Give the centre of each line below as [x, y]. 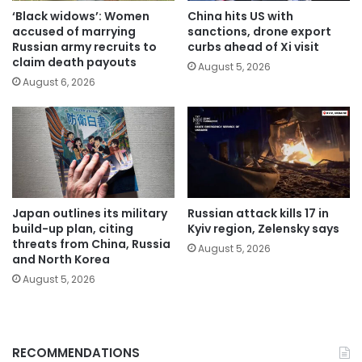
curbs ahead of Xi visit [253, 46]
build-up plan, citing [73, 228]
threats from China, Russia [91, 244]
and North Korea [61, 259]
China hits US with [240, 16]
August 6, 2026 [59, 82]
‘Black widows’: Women [81, 16]
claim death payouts [74, 62]
